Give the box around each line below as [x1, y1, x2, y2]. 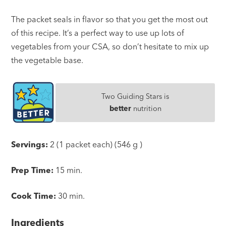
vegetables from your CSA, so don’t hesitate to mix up [11, 41, 209, 52]
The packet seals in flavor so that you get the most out [11, 14, 208, 25]
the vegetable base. [11, 55, 84, 66]
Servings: [11, 139, 48, 150]
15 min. [55, 165, 83, 176]
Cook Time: [11, 191, 56, 201]
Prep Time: [11, 165, 54, 176]
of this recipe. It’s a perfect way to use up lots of [11, 28, 185, 38]
